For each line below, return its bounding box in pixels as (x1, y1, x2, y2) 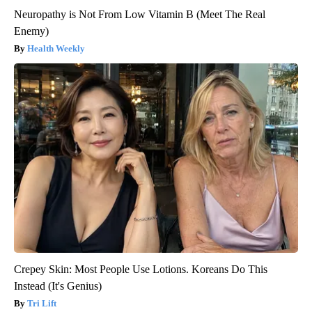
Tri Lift (27, 297, 56, 309)
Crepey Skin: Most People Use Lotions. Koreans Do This (14, 263, 267, 275)
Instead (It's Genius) (14, 279, 102, 292)
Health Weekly (27, 42, 85, 54)
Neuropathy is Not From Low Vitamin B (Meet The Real (14, 8, 265, 20)
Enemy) (14, 24, 49, 37)
